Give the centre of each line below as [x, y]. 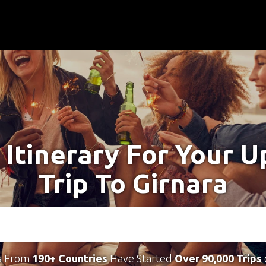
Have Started [141, 258]
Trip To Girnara [133, 183]
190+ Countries [69, 258]
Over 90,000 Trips [218, 258]
